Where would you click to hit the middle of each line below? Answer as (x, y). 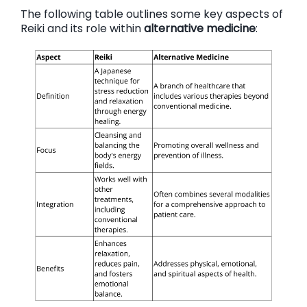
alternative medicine (200, 28)
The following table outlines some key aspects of (152, 14)
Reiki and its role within (82, 28)
